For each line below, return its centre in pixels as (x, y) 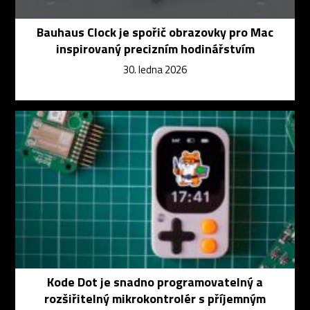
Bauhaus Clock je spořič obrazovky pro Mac (155, 32)
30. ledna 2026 (155, 69)
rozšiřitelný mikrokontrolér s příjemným (155, 298)
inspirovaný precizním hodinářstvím (155, 48)
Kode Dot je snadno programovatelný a (155, 282)
